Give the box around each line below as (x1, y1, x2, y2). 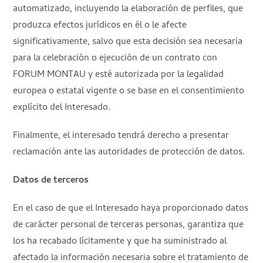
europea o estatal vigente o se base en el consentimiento (13, 83, 245, 99)
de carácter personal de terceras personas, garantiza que (13, 217, 244, 233)
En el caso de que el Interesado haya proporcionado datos (13, 201, 249, 217)
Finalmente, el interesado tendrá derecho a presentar (13, 128, 230, 144)
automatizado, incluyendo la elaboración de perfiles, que (13, 1, 244, 17)
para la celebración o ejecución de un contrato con (13, 50, 218, 66)
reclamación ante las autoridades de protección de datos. (13, 144, 245, 160)
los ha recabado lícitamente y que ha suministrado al (13, 234, 227, 249)
